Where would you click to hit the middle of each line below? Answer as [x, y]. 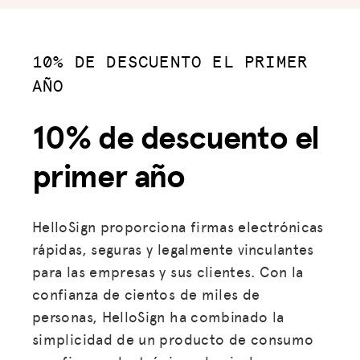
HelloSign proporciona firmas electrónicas [178, 226]
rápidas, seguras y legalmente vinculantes [173, 248]
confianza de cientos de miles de [146, 293]
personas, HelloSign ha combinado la [158, 316]
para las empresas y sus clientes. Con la [168, 271]
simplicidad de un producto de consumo [173, 338]
